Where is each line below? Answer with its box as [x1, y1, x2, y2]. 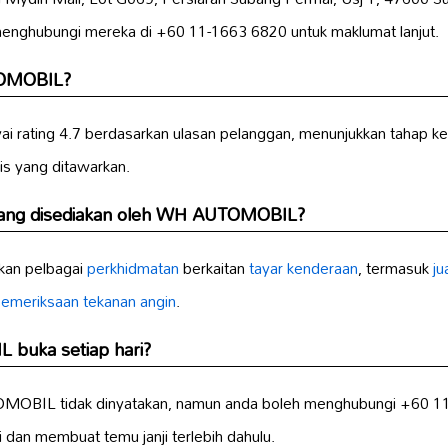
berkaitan [179, 252, 249, 285]
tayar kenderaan [249, 252, 358, 285]
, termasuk [358, 252, 433, 285]
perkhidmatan [87, 252, 179, 285]
